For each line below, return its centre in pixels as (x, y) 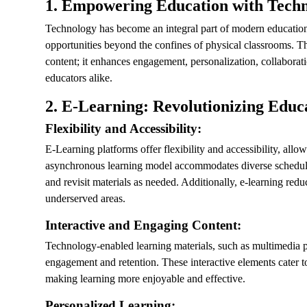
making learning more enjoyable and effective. (145, 279)
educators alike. (79, 78)
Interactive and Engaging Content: (143, 225)
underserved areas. (85, 198)
